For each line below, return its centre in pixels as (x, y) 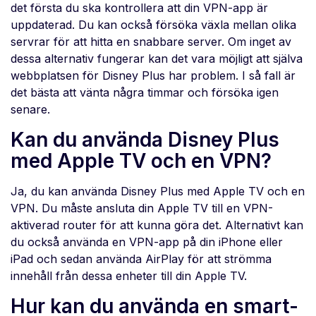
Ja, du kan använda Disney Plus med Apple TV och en (158, 192)
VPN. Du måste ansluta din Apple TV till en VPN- (142, 208)
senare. (30, 110)
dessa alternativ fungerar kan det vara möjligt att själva (157, 59)
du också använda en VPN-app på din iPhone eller (147, 242)
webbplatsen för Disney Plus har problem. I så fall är (153, 76)
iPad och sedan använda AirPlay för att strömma (141, 259)
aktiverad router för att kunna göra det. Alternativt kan (157, 225)
